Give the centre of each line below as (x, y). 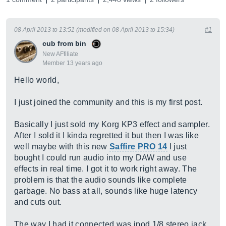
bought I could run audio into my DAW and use (101, 158)
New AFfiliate (60, 54)
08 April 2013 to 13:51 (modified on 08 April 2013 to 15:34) (94, 30)
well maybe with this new (62, 147)
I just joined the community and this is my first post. (108, 102)
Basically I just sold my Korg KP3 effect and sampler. (112, 124)
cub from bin (64, 43)
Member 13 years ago (72, 63)
